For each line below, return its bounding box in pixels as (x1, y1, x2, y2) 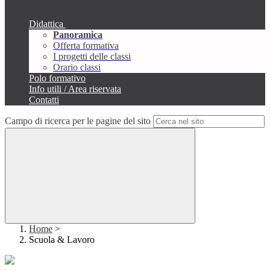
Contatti (29, 95, 59, 105)
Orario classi (53, 62, 101, 73)
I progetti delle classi (53, 51, 131, 62)
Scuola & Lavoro (29, 234, 95, 245)
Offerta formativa (53, 40, 119, 51)
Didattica (29, 19, 63, 30)
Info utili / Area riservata (29, 84, 121, 95)
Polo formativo (29, 73, 86, 84)
